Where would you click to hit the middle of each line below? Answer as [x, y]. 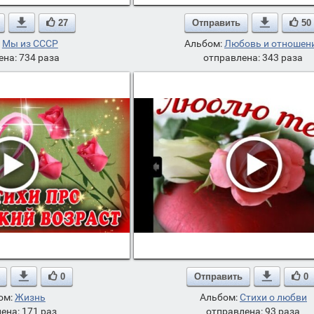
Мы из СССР [30, 43]
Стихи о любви [273, 297]
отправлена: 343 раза [253, 57]
